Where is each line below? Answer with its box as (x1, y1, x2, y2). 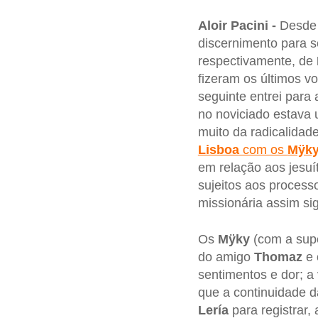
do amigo (197, 250, 254, 265)
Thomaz (253, 250, 302, 265)
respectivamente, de (197, 53, 317, 68)
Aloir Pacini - (197, 18, 276, 33)
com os (238, 142, 287, 157)
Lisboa (197, 142, 239, 157)
